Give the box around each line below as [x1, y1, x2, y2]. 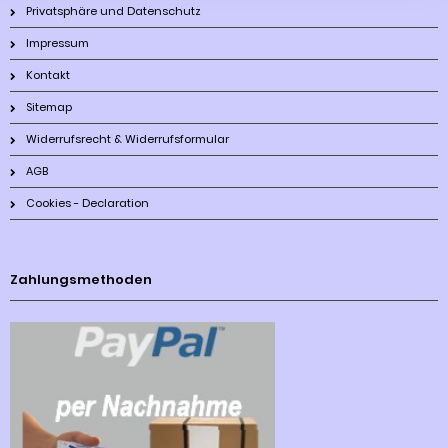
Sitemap [26, 99, 72, 116]
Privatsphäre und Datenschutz [26, 3, 201, 20]
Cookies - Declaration [26, 195, 149, 212]
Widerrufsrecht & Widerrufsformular [26, 131, 229, 148]
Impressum [26, 35, 89, 52]
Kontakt [26, 67, 70, 84]
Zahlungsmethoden [10, 270, 152, 290]
